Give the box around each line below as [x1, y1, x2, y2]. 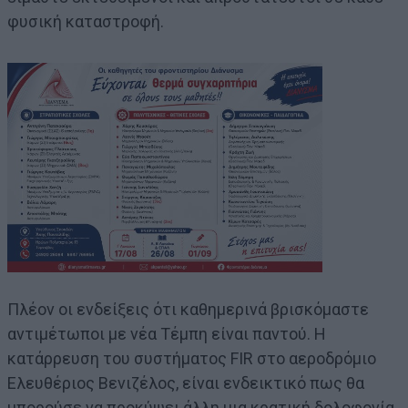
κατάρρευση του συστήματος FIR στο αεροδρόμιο [7, 349, 376, 369]
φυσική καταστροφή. [7, 11, 164, 31]
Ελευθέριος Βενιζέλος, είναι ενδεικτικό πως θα [7, 373, 364, 393]
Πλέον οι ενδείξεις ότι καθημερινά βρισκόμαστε [7, 300, 369, 320]
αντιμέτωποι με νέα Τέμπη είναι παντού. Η [7, 324, 326, 344]
